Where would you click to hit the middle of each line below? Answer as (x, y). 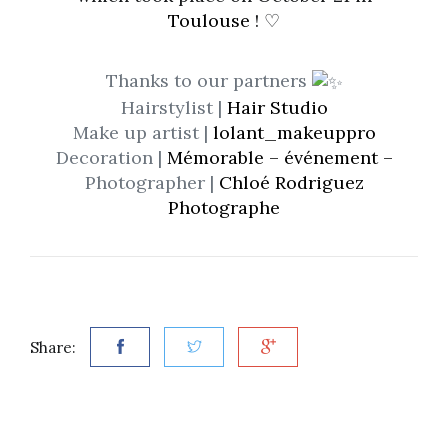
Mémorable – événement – (279, 157)
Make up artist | (142, 132)
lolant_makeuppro (294, 132)
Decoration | (111, 157)
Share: (53, 347)
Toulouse (209, 20)
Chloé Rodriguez (291, 182)
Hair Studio (277, 107)
